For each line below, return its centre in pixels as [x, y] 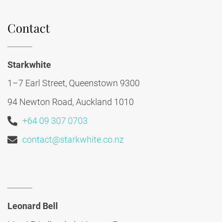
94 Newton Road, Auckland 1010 [71, 102]
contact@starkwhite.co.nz [73, 140]
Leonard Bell [33, 206]
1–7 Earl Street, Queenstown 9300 [74, 83]
